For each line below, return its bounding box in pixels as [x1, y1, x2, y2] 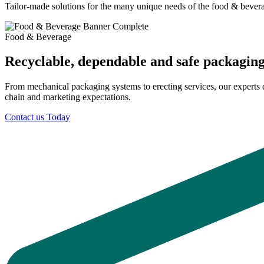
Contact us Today [5, 112, 70, 123]
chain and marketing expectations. [5, 92, 131, 103]
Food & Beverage [5, 31, 71, 42]
